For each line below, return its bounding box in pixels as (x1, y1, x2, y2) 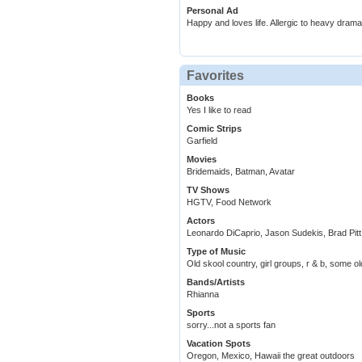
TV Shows (187, 185, 229, 196)
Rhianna (187, 289, 219, 300)
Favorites (187, 69, 244, 83)
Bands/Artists (187, 277, 245, 288)
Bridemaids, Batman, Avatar (187, 166, 295, 177)
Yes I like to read (187, 105, 251, 116)
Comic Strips (187, 124, 242, 134)
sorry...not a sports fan (187, 320, 276, 330)
